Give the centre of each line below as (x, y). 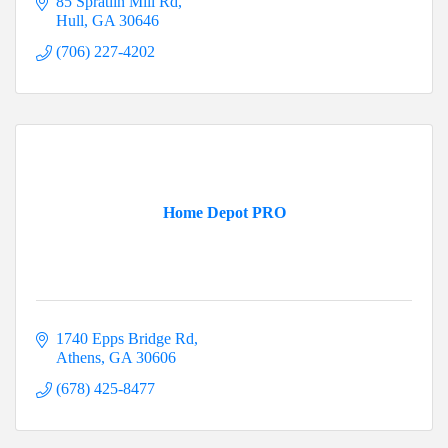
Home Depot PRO (224, 213)
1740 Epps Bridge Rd (125, 339)
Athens (78, 358)
